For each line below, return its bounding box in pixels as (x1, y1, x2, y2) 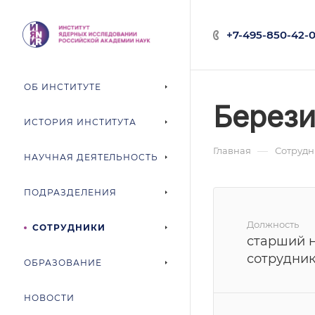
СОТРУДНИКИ (32, 222, 105, 233)
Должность (247, 219, 299, 230)
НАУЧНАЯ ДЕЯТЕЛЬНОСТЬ (24, 152, 159, 162)
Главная (213, 145, 251, 156)
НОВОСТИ (24, 292, 75, 303)
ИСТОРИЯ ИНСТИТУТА (24, 117, 137, 127)
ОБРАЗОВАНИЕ (24, 257, 102, 268)
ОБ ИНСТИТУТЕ (24, 82, 101, 92)
